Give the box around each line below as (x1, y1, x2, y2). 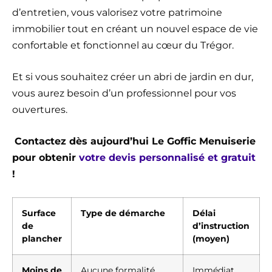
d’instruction (192, 220, 250, 232)
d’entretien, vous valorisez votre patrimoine (12, 7, 222, 19)
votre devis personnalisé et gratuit (79, 152, 256, 164)
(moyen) (192, 233, 229, 245)
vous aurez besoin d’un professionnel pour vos (12, 87, 236, 100)
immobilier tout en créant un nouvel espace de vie (12, 23, 258, 35)
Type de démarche (81, 208, 165, 219)
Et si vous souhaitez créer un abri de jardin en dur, (12, 71, 253, 83)
